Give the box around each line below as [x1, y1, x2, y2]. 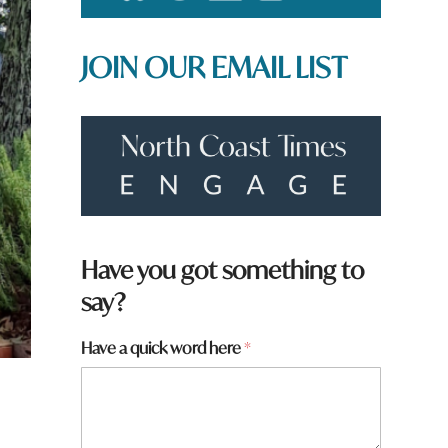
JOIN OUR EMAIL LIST [80, 48, 347, 87]
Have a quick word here [80, 336, 244, 358]
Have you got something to [80, 253, 364, 286]
